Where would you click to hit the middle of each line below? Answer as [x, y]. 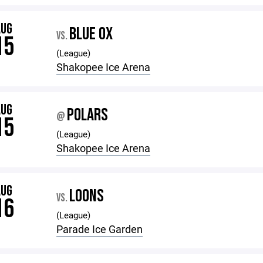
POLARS [88, 115]
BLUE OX [91, 34]
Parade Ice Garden [100, 229]
